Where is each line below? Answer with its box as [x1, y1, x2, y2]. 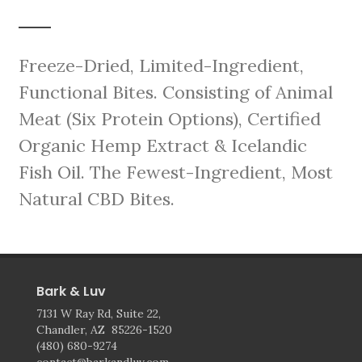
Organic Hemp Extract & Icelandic [19, 133, 308, 157]
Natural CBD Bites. [19, 187, 175, 210]
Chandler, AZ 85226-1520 [36, 322, 172, 337]
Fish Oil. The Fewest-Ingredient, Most [19, 160, 334, 183]
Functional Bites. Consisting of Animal [19, 80, 334, 103]
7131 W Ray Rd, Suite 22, [36, 305, 161, 321]
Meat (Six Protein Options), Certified [19, 107, 322, 130]
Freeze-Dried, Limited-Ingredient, [19, 53, 305, 77]
